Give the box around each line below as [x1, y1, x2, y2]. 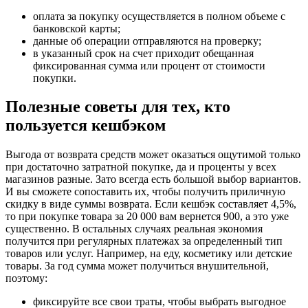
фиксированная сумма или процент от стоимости [33, 59, 265, 71]
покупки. [33, 71, 76, 84]
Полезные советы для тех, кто [5, 98, 230, 116]
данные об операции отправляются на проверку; [33, 34, 261, 47]
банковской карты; [33, 22, 120, 34]
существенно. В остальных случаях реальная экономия [5, 223, 263, 235]
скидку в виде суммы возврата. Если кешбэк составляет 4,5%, [5, 198, 296, 210]
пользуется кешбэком [5, 116, 166, 135]
